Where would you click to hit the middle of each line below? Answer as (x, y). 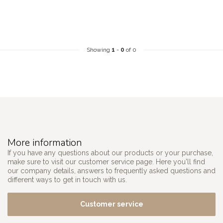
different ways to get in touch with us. (67, 180)
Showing (99, 50)
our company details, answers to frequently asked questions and (111, 171)
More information (45, 143)
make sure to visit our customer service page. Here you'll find (106, 162)
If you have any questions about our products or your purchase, (110, 153)
